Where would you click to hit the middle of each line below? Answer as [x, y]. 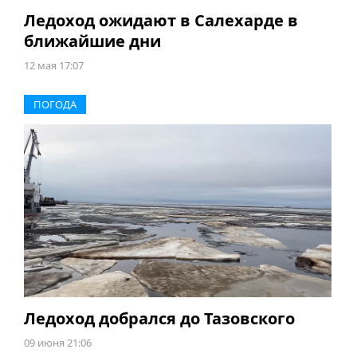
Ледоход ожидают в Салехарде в [161, 21]
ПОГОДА [55, 105]
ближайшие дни [92, 41]
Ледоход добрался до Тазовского [159, 319]
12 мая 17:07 [53, 66]
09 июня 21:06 [57, 343]
